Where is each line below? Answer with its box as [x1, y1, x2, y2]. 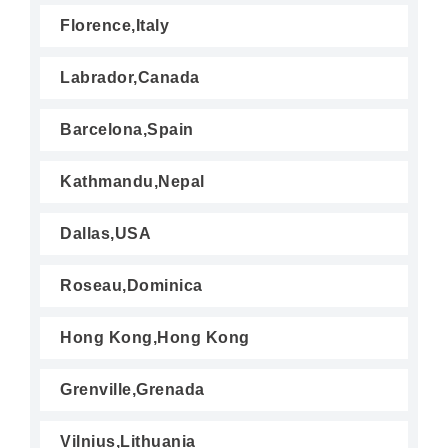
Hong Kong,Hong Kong [60, 329, 250, 346]
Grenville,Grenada [60, 381, 205, 398]
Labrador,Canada [60, 69, 200, 86]
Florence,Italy [60, 17, 169, 34]
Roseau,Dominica [60, 277, 203, 294]
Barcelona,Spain [60, 121, 194, 138]
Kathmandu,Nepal [60, 173, 205, 190]
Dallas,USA [60, 225, 151, 242]
